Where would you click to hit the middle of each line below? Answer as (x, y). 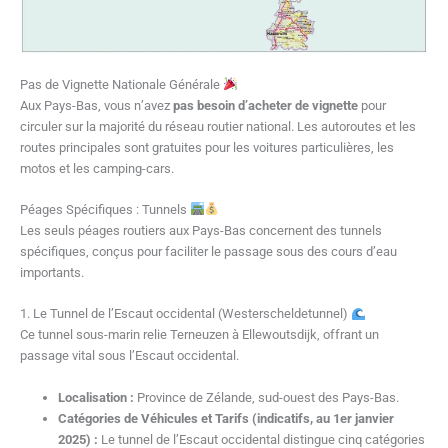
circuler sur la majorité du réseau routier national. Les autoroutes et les (218, 126)
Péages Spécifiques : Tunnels (105, 209)
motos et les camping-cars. (97, 168)
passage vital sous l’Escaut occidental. (129, 356)
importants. (52, 272)
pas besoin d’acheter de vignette (265, 105)
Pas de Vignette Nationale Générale (121, 84)
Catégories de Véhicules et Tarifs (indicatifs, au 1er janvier (226, 418)
